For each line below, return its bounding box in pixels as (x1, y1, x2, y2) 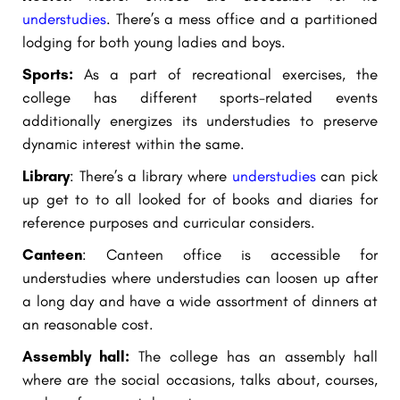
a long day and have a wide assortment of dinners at (22, 291, 378, 310)
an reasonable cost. (22, 314, 154, 333)
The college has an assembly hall (129, 346, 378, 365)
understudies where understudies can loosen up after (22, 268, 378, 287)
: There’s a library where (70, 166, 232, 185)
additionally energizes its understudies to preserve (22, 111, 378, 129)
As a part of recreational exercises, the (73, 64, 378, 83)
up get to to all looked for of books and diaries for (22, 189, 378, 208)
